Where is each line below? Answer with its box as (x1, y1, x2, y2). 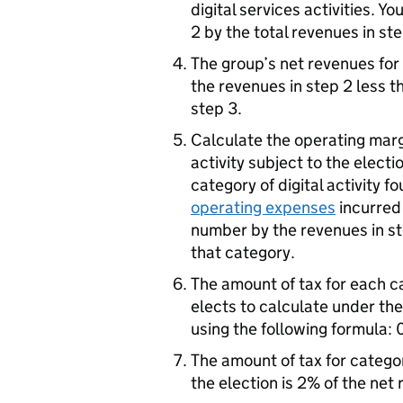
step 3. (191, 98, 242, 119)
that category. (191, 242, 295, 263)
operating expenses (191, 197, 336, 218)
